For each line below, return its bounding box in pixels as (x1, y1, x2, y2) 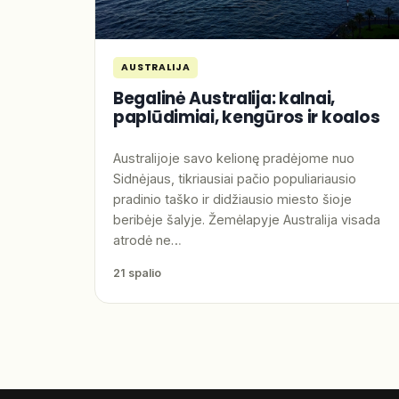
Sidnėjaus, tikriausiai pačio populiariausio (113, 170, 356, 186)
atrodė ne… (113, 232, 182, 248)
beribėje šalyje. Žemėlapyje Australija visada (113, 211, 380, 227)
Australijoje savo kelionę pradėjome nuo (113, 150, 354, 166)
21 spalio (113, 265, 161, 280)
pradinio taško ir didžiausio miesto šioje (113, 191, 352, 207)
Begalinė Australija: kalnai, (113, 85, 336, 110)
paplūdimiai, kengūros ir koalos (113, 104, 380, 129)
